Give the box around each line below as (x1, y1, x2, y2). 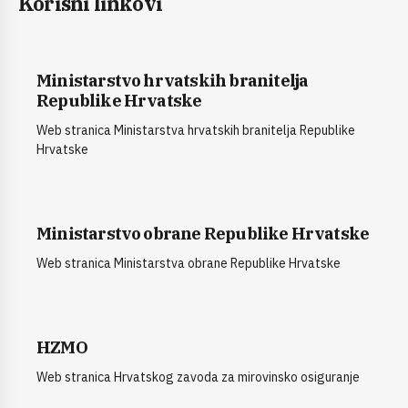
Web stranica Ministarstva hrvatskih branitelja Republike (36, 122, 355, 139)
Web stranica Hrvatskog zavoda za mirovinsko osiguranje (36, 369, 360, 386)
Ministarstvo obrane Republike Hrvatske (36, 222, 370, 245)
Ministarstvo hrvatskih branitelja (36, 69, 309, 92)
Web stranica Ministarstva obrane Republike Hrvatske (36, 255, 341, 272)
